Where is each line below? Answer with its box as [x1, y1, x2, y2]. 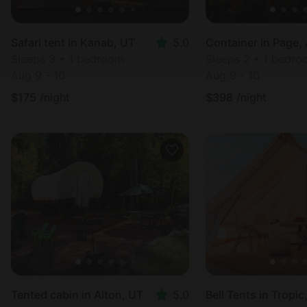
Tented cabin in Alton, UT [11, 288, 143, 302]
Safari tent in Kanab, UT [11, 36, 135, 49]
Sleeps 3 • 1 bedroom [11, 52, 124, 66]
